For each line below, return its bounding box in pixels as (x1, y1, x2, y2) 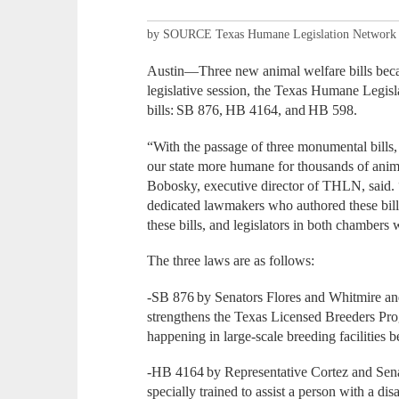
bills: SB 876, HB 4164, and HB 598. (147, 102, 361, 118)
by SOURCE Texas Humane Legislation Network (147, 28, 397, 42)
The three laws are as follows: (147, 253, 318, 269)
